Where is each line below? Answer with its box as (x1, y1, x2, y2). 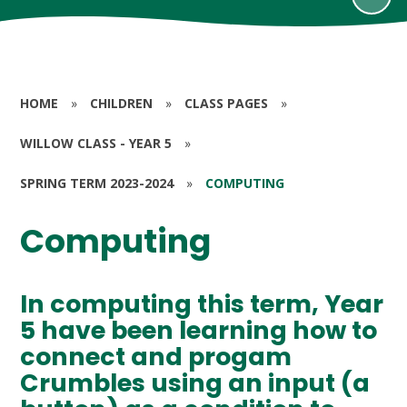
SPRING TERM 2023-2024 (20, 174, 174, 192)
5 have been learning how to (20, 313, 378, 347)
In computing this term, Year (20, 286, 384, 321)
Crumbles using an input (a (20, 365, 371, 400)
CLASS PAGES (184, 94, 269, 112)
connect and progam (20, 339, 293, 373)
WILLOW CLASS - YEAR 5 (20, 134, 173, 152)
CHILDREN (90, 94, 154, 112)
